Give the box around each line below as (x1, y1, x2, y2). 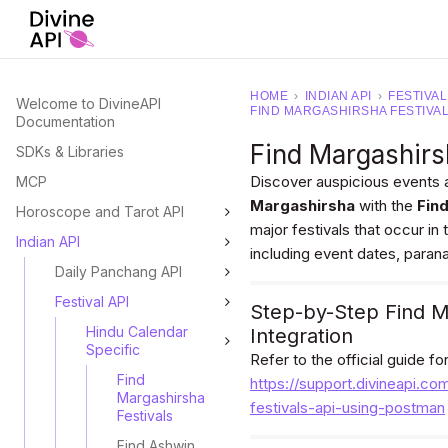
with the (355, 196, 417, 215)
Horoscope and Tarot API (16, 203, 184, 220)
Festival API (55, 293, 129, 310)
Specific (86, 341, 140, 358)
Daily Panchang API (55, 263, 182, 280)
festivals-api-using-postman (250, 398, 445, 417)
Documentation (16, 113, 115, 130)
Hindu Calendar (86, 323, 188, 340)
